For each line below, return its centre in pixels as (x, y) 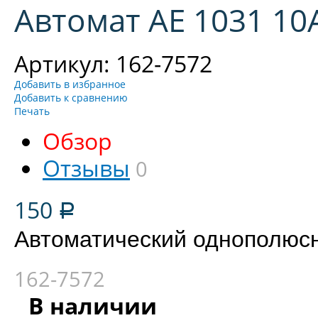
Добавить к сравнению (71, 98)
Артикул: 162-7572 (113, 64)
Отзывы (86, 168)
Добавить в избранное (70, 84)
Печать (32, 111)
